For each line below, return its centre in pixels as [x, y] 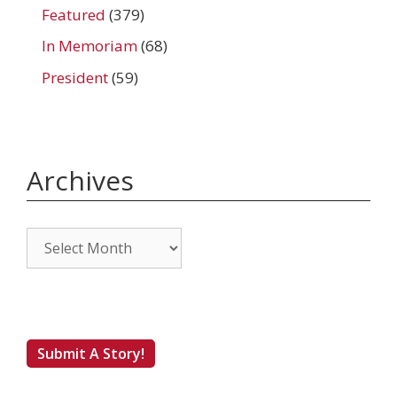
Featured [74, 14]
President [75, 77]
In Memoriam [90, 46]
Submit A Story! [91, 353]
